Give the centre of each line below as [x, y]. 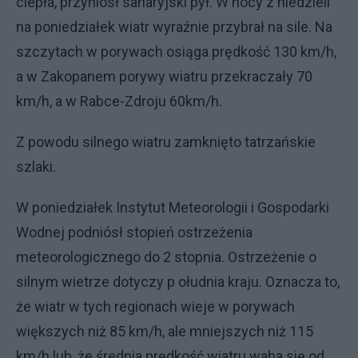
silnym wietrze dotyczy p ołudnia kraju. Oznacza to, [178, 282]
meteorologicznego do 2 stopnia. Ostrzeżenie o [166, 257]
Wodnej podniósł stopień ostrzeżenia [134, 232]
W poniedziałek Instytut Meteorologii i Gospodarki [173, 207]
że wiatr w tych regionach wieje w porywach [155, 306]
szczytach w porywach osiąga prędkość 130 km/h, [176, 52]
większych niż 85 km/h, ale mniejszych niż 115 [165, 331]
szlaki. [36, 167]
